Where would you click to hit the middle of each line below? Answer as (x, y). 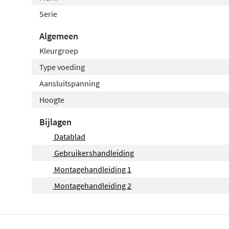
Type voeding (62, 67)
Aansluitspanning (70, 83)
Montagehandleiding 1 (92, 169)
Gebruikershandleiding (94, 153)
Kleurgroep (59, 50)
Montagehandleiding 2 (92, 185)
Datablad (69, 136)
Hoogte (52, 99)
